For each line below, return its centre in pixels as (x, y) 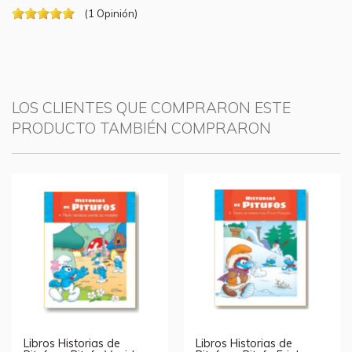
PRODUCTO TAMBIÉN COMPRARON (141, 128)
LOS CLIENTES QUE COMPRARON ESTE (151, 108)
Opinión (115, 13)
